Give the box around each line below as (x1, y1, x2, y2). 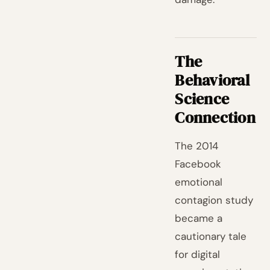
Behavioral (175, 69, 250, 91)
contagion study (175, 193, 254, 207)
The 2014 (175, 139, 219, 152)
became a (175, 212, 223, 225)
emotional (175, 175, 223, 189)
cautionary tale (175, 230, 247, 243)
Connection (175, 107, 256, 128)
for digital (175, 248, 221, 261)
